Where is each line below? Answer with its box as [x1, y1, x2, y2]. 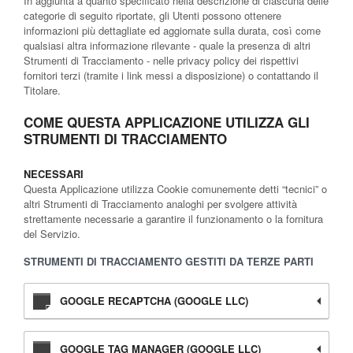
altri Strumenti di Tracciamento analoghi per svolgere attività [24, 195, 297, 211]
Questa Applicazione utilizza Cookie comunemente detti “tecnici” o [24, 180, 327, 196]
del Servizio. [24, 225, 80, 241]
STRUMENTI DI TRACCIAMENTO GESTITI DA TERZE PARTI [24, 253, 314, 269]
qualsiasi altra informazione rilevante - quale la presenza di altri [24, 37, 310, 53]
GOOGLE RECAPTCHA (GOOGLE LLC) [60, 292, 248, 308]
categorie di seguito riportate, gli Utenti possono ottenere [24, 7, 281, 23]
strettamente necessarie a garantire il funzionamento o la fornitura [24, 210, 323, 226]
